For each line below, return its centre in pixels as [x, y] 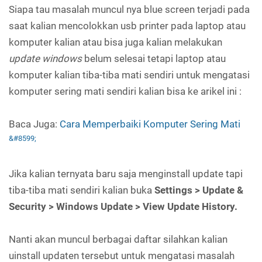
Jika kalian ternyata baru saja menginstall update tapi [126, 174]
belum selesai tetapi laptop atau [154, 58]
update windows [45, 58]
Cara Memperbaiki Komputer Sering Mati [150, 124]
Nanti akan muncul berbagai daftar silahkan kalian [118, 239]
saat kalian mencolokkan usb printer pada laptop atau [127, 25]
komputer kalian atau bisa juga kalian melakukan [116, 42]
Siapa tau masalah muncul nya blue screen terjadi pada [129, 9]
